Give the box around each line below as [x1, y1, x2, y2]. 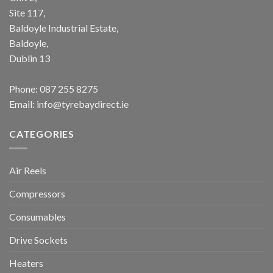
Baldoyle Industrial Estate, [9, 21, 118, 34]
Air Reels [9, 165, 46, 177]
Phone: [9, 82, 40, 94]
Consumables [9, 211, 66, 223]
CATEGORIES [9, 127, 74, 140]
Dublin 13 [9, 52, 50, 64]
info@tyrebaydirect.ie [37, 97, 129, 110]
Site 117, [9, 6, 45, 18]
